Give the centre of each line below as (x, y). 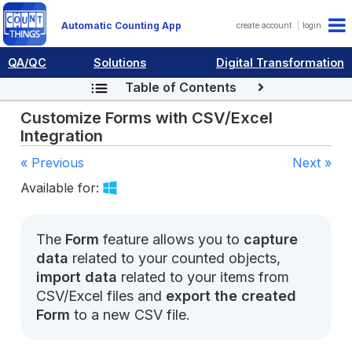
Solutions (120, 62)
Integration (62, 136)
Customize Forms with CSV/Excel (147, 118)
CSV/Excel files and (101, 295)
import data (77, 277)
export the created (231, 295)
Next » (312, 163)
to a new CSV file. (130, 314)
